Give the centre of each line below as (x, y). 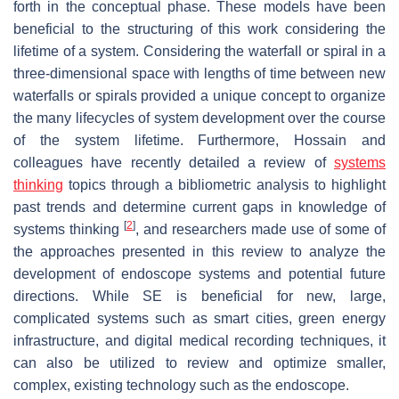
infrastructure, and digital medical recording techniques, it (199, 340)
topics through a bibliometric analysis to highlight (224, 184)
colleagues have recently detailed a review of (174, 162)
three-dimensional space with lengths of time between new (199, 73)
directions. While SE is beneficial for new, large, (199, 296)
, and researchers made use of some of (261, 229)
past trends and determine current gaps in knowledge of (199, 207)
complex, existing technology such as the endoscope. (181, 385)
